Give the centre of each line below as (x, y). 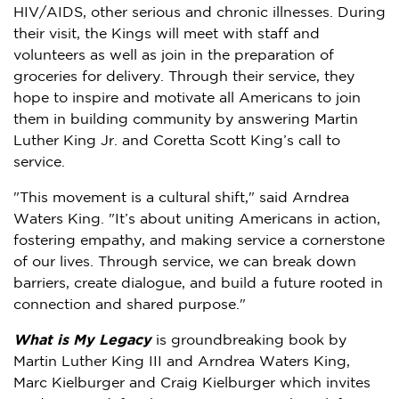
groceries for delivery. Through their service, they (184, 77)
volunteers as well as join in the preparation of (174, 56)
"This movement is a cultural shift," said (153, 199)
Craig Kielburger (218, 384)
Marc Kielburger (69, 384)
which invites (323, 384)
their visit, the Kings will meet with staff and (167, 35)
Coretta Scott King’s (224, 142)
